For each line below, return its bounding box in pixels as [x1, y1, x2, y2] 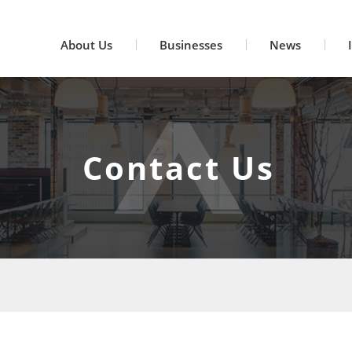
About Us [60, 37, 112, 53]
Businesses [159, 37, 222, 53]
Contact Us [82, 145, 275, 189]
